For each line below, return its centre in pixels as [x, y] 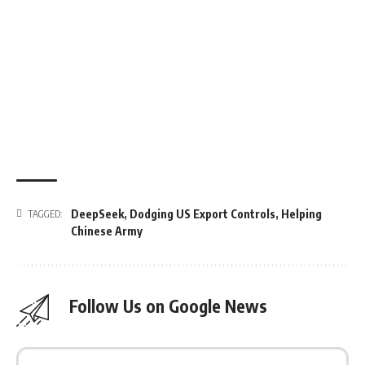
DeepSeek [97, 213]
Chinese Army [107, 231]
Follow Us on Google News [168, 306]
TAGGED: [45, 213]
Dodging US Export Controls [202, 213]
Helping [301, 213]
